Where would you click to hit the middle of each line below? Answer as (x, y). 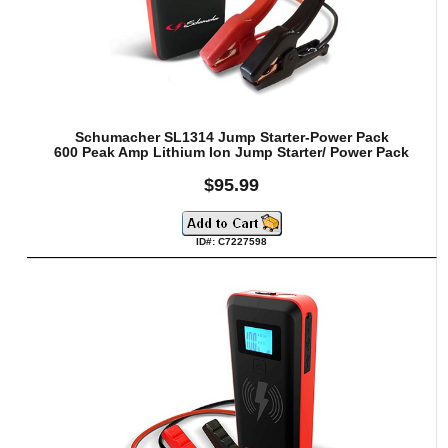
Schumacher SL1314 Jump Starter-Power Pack (231, 137)
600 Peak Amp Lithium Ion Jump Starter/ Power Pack (232, 152)
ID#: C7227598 (232, 241)
